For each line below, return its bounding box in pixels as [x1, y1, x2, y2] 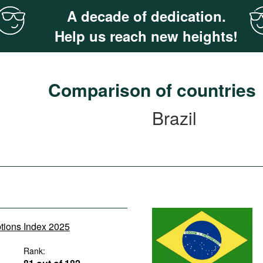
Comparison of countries [48, 77, 256, 102]
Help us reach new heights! [55, 26, 238, 46]
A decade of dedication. [66, 6, 226, 26]
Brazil [152, 105, 197, 130]
